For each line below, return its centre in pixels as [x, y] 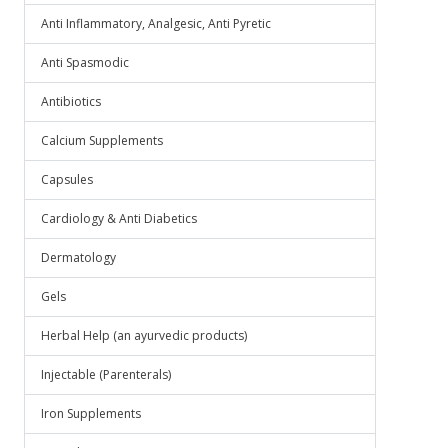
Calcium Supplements [102, 140]
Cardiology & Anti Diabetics [119, 218]
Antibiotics [71, 101]
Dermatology [78, 257]
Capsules [67, 179]
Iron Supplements [91, 413]
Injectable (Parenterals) [106, 374]
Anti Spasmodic [85, 62]
